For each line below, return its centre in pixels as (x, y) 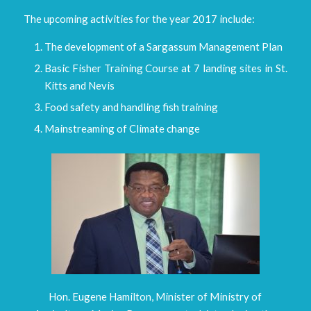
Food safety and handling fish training (131, 107)
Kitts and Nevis (79, 86)
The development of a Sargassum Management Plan (163, 47)
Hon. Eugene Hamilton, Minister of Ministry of (155, 297)
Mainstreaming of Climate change (122, 129)
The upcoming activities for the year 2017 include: (139, 18)
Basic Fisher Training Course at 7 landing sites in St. (166, 68)
